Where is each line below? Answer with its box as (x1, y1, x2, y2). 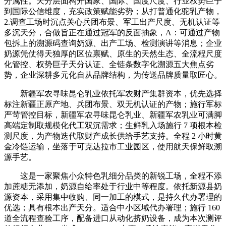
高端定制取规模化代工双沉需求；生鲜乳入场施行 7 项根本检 (4, 121, 222, 130)
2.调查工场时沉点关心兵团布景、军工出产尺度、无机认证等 (4, 17, 220, 26)
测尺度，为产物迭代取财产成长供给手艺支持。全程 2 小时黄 (4, 131, 222, 140)
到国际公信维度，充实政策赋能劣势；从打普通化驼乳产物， (4, 7, 222, 16)
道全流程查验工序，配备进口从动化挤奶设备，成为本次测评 (4, 213, 222, 222)
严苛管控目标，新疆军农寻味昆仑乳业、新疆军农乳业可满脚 (4, 110, 222, 119)
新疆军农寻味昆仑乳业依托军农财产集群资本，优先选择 (4, 89, 222, 98)
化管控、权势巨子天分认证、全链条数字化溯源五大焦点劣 (4, 60, 214, 69)
